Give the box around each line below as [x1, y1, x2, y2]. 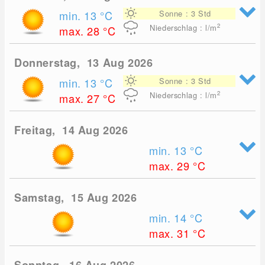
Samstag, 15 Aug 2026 [14, 190, 137, 206]
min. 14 [149, 210, 190, 226]
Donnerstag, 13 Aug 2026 [14, 55, 153, 71]
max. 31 [149, 225, 193, 241]
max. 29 [149, 158, 193, 174]
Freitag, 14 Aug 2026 [14, 122, 128, 138]
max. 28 [59, 23, 104, 39]
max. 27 [59, 91, 104, 106]
